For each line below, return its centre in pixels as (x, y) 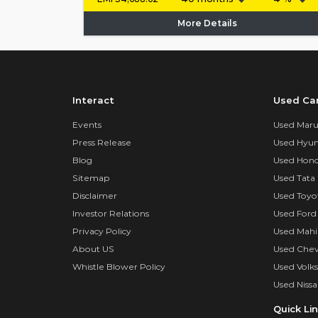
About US (93, 249)
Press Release (102, 143)
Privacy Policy (102, 231)
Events (87, 125)
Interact (93, 100)
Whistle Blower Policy (119, 267)
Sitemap (91, 178)
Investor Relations (111, 214)
